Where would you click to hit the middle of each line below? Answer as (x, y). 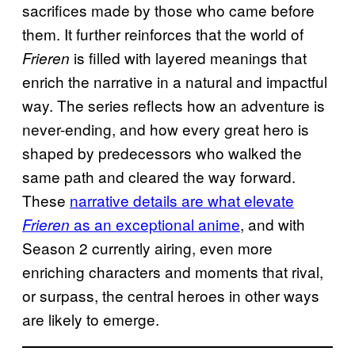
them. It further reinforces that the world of (163, 34)
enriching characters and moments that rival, (173, 272)
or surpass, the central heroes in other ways (171, 296)
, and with (273, 224)
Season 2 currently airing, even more (147, 248)
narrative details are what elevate (182, 200)
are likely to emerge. (91, 319)
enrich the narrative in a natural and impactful (175, 82)
